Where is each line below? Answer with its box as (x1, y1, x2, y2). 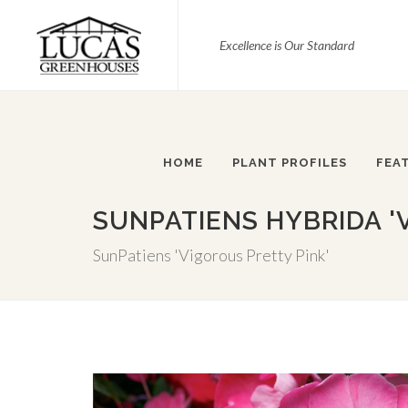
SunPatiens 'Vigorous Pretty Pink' (93, 245, 330, 265)
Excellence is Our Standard (219, 37, 355, 53)
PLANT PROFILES (232, 156, 347, 169)
